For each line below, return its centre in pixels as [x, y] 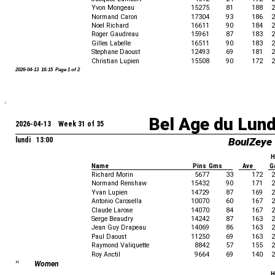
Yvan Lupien [110, 192]
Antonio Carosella [117, 201]
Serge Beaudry [112, 219]
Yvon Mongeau [113, 8]
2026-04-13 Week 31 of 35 [60, 124]
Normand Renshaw [119, 183]
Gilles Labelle [111, 43]
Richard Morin [112, 175]
